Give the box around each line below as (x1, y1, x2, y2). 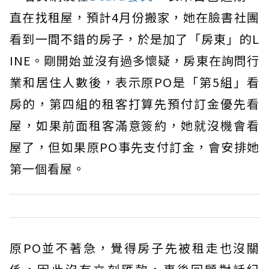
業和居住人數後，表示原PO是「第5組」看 (10, 73, 259, 91)
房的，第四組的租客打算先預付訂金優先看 (10, 95, 259, 113)
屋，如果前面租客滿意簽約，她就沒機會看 (10, 116, 259, 134)
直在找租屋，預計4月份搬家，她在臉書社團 (10, 8, 259, 26)
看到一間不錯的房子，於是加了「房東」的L (10, 30, 259, 48)
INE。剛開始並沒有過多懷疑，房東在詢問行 (10, 52, 259, 70)
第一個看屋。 (10, 160, 85, 178)
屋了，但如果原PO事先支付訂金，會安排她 (10, 138, 259, 156)
